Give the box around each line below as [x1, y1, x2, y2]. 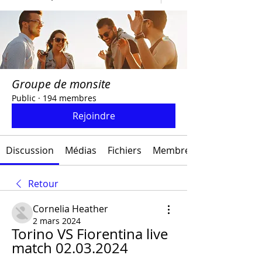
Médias [64, 144, 96, 157]
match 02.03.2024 [12, 239, 128, 257]
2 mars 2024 [33, 215, 81, 226]
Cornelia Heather [33, 202, 108, 215]
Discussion [5, 144, 54, 157]
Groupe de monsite [12, 76, 111, 92]
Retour [28, 177, 58, 190]
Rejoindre [72, 109, 115, 122]
